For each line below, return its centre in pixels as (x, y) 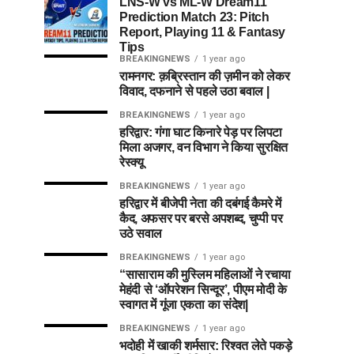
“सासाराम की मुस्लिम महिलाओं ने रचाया (205, 274)
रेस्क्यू (132, 162)
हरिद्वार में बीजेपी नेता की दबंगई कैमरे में (200, 203)
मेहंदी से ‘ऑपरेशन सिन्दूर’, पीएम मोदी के (203, 289)
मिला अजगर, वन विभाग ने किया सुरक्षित (203, 147)
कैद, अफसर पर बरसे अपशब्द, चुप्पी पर (201, 218)
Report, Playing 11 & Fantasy (203, 32)
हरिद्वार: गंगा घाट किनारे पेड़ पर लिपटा (201, 132)
